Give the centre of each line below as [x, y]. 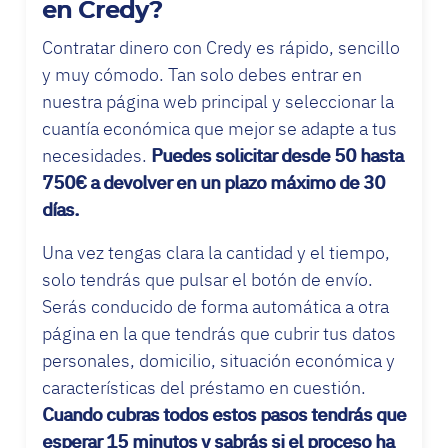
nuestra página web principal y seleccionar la [218, 101]
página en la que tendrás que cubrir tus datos [219, 333]
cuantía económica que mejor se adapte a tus [219, 128]
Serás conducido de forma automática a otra [215, 306]
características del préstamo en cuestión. [204, 387]
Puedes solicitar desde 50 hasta [277, 155]
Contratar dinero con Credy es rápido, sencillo [221, 47]
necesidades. [96, 155]
